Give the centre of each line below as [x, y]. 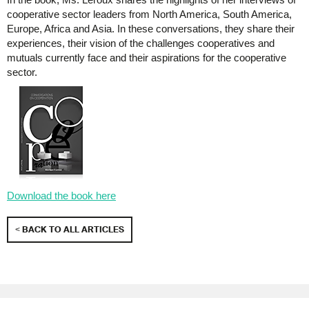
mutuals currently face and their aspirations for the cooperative [147, 58]
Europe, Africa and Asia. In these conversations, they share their [151, 29]
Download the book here [61, 196]
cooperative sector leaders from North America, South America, [149, 14]
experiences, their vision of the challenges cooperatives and [141, 43]
